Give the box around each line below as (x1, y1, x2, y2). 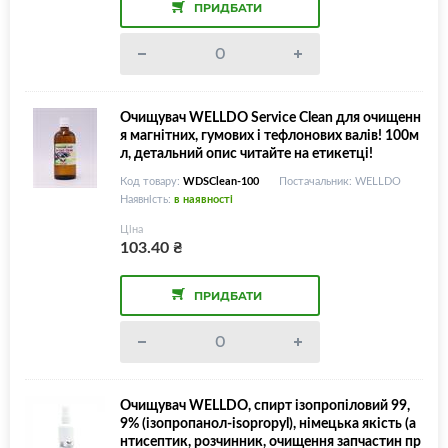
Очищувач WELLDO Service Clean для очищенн (120, 106, 421, 126)
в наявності (174, 191, 233, 207)
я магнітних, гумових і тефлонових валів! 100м (120, 124, 419, 144)
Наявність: (120, 191, 174, 207)
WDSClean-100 (183, 173, 259, 189)
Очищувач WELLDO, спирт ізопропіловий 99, (120, 394, 410, 414)
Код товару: (120, 173, 183, 189)
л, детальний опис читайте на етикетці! (120, 142, 373, 162)
